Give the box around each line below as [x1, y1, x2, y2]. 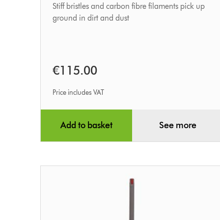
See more [159, 120, 196, 131]
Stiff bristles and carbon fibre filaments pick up [53, 1, 205, 11]
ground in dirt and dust [53, 13, 130, 23]
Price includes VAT [53, 88, 105, 97]
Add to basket [60, 120, 112, 131]
